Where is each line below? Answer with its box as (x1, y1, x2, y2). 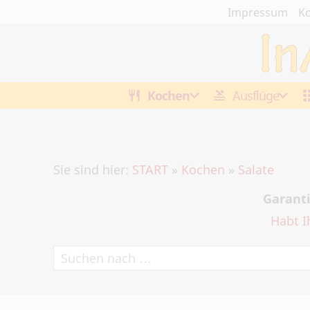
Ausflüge (232, 87, 280, 104)
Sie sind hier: (53, 161, 132, 178)
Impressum (227, 5, 288, 20)
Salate (238, 161, 274, 178)
